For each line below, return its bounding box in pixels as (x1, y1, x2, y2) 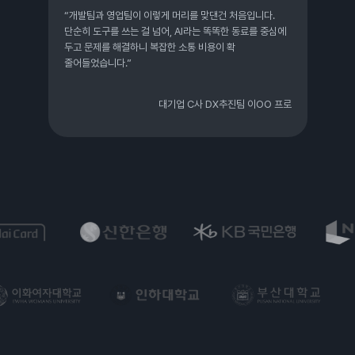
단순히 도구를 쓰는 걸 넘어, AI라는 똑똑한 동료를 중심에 (63, 25, 286, 38)
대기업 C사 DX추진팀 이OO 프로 (158, 98, 292, 111)
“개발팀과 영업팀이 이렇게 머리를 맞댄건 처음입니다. (63, 10, 275, 22)
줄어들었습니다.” (63, 57, 132, 70)
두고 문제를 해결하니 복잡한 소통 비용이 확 (63, 41, 235, 54)
